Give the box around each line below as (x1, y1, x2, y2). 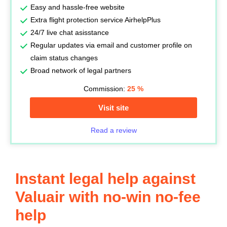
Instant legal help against (15, 170, 196, 187)
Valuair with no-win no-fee (15, 188, 201, 205)
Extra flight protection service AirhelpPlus (30, 16, 161, 24)
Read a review (90, 126, 137, 134)
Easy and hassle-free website (30, 3, 125, 11)
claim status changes (30, 54, 98, 62)
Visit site (98, 103, 129, 112)
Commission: (84, 85, 127, 93)
